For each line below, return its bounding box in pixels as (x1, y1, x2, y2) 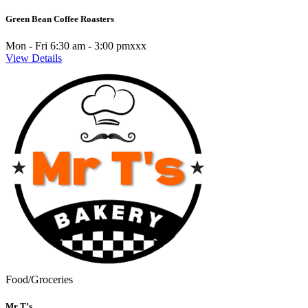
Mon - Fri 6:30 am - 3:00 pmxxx (5, 40, 146, 52)
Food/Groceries (5, 274, 73, 286)
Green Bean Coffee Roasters (5, 13, 114, 24)
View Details (5, 52, 62, 65)
